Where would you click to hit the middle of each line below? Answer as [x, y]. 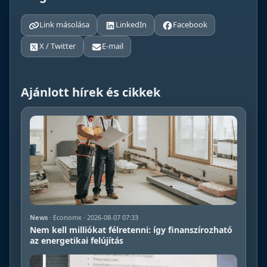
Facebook [190, 25]
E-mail [113, 46]
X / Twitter [58, 46]
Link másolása [64, 25]
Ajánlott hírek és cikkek [91, 92]
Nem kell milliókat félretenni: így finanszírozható [131, 229]
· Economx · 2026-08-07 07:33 [93, 217]
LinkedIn [131, 25]
